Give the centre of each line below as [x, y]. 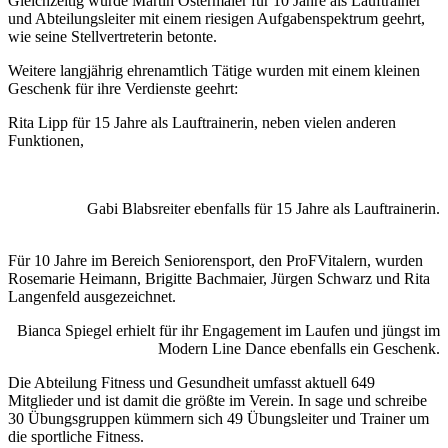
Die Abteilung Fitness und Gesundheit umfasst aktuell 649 [191, 382]
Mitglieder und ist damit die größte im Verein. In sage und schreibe [217, 400]
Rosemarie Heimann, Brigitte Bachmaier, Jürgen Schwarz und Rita [219, 278]
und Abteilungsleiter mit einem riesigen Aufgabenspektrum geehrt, [216, 18]
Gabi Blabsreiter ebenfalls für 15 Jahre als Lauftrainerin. [263, 208]
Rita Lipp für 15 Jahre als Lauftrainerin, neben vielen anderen [202, 122]
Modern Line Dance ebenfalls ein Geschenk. [299, 348]
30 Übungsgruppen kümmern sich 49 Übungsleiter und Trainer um [218, 418]
